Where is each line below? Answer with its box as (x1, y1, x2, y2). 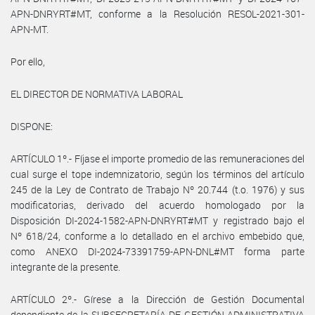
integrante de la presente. (11, 259, 120, 274)
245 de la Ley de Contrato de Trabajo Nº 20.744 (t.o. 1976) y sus (11, 182, 304, 196)
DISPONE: (11, 119, 53, 133)
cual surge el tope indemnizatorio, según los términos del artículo (11, 167, 304, 181)
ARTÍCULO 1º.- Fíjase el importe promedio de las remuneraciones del (11, 151, 304, 165)
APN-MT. (11, 22, 49, 36)
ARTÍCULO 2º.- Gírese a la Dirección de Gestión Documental (11, 292, 304, 306)
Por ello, (11, 54, 45, 68)
